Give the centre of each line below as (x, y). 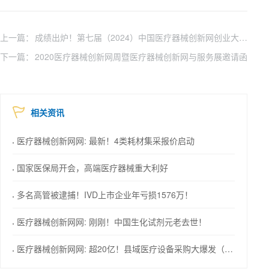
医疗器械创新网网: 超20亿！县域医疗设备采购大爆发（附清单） (121, 248)
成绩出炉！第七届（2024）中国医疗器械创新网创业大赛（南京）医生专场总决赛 (243, 37)
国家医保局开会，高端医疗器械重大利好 (92, 167)
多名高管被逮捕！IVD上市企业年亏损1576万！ (105, 194)
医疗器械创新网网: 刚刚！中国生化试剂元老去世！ (112, 221)
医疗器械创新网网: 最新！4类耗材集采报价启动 (106, 140)
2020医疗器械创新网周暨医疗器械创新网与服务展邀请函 (141, 56)
